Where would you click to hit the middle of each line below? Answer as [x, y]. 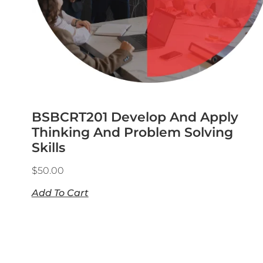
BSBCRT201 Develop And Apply [135, 117]
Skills [48, 148]
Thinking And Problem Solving [132, 132]
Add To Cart [60, 193]
